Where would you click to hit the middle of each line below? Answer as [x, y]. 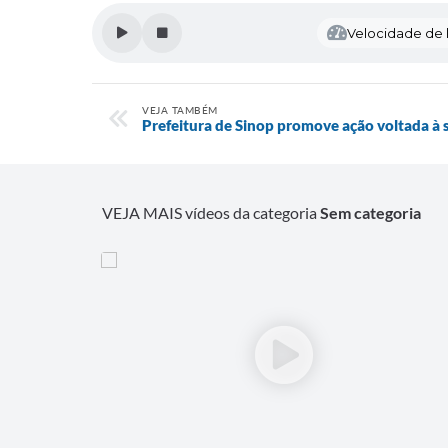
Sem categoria [370, 212]
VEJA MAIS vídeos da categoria [211, 212]
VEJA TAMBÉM [180, 109]
